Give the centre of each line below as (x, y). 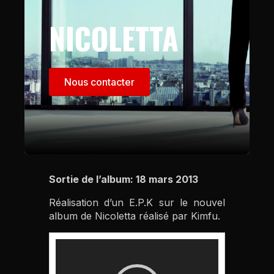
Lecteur (71, 245)
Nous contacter (100, 82)
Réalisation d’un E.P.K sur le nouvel (137, 202)
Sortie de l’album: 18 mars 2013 (124, 179)
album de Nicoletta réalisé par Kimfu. (135, 216)
